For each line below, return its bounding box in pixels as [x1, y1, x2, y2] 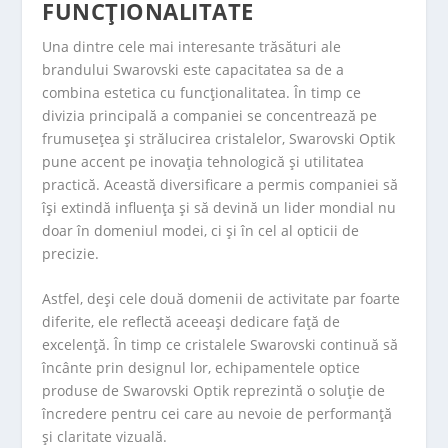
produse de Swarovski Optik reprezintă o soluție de [42, 380, 386, 400]
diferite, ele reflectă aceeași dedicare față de [42, 311, 341, 331]
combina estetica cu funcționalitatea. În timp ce [42, 82, 362, 102]
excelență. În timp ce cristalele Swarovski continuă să [42, 334, 399, 354]
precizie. [42, 243, 100, 263]
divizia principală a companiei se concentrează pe [42, 105, 378, 125]
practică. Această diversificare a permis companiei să [42, 174, 399, 194]
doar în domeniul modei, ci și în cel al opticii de [42, 220, 360, 240]
